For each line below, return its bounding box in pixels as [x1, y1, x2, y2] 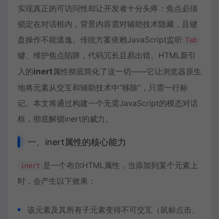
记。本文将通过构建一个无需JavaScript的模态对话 [18, 98, 198, 108]
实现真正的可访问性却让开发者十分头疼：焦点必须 [18, 3, 197, 13]
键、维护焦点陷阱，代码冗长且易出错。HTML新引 [18, 50, 196, 60]
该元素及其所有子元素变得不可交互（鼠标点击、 [27, 205, 199, 215]
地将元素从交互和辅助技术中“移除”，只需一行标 [18, 83, 188, 92]
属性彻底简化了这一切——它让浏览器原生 [53, 66, 201, 76]
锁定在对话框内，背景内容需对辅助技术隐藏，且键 [18, 19, 197, 29]
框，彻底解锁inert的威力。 [18, 114, 113, 124]
